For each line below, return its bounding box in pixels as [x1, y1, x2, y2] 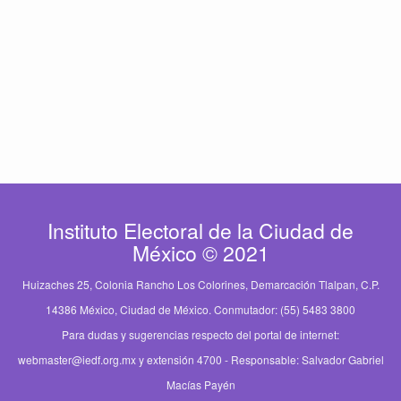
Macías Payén [166, 377, 235, 393]
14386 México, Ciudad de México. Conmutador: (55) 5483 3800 [46, 302, 355, 318]
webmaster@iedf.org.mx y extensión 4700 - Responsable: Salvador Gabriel [17, 352, 384, 368]
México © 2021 [132, 238, 269, 269]
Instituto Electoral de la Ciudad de [47, 216, 354, 246]
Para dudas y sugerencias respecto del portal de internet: [62, 327, 339, 343]
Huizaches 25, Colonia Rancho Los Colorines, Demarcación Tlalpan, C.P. [21, 277, 380, 293]
